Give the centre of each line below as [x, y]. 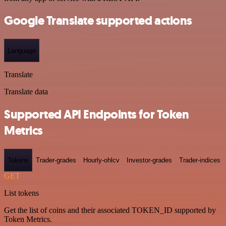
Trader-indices [200, 160]
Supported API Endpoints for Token [97, 114]
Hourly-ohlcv [101, 160]
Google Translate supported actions [98, 21]
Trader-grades [56, 160]
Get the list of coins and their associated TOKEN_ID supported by [110, 210]
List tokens [21, 193]
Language [22, 50]
